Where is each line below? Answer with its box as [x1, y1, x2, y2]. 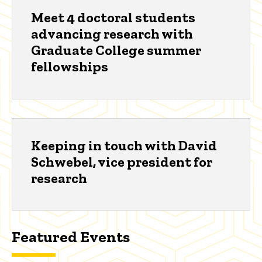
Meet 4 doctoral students [31, 9, 195, 26]
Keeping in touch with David [31, 136, 217, 154]
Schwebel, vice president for [31, 153, 212, 170]
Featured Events [12, 227, 130, 247]
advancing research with [31, 25, 193, 43]
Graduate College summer [31, 42, 201, 59]
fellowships [31, 58, 108, 75]
